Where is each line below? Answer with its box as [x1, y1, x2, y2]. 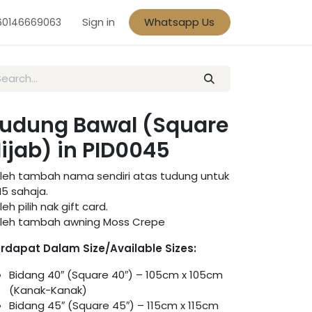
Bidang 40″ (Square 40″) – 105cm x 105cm [9, 267, 223, 283]
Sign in [81, 15, 115, 29]
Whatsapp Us [144, 15, 215, 29]
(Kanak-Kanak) [9, 283, 87, 298]
